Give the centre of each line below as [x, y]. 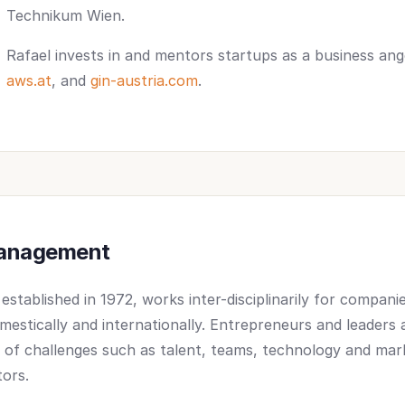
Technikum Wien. [66, 15]
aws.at [29, 80]
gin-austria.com [144, 80]
